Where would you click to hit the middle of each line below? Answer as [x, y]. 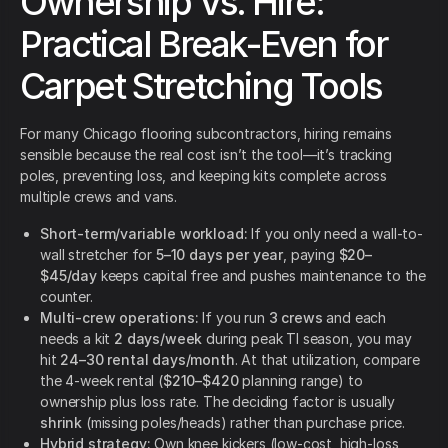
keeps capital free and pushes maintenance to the [261, 275]
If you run [233, 317]
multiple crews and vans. [99, 196]
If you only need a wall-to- [335, 233]
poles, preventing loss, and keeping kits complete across [204, 175]
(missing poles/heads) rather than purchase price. [244, 422]
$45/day [68, 275]
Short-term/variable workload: [144, 233]
